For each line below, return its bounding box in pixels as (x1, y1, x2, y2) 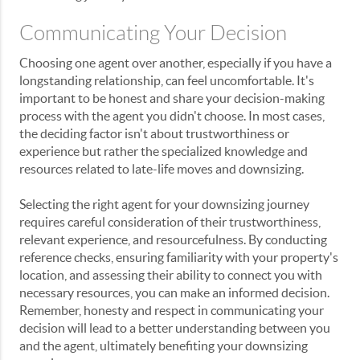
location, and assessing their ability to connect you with (19, 267, 322, 282)
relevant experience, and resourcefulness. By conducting (19, 231, 327, 247)
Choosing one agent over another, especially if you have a (19, 55, 332, 70)
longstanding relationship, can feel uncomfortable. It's (19, 72, 314, 88)
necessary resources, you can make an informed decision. (19, 284, 329, 300)
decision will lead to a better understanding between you (19, 320, 330, 335)
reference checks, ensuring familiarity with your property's (19, 249, 338, 264)
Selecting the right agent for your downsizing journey (19, 196, 309, 211)
